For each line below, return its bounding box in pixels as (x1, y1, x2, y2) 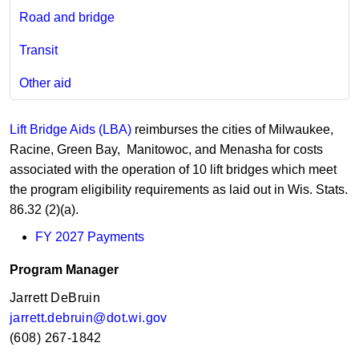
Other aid (18, 75, 71, 90)
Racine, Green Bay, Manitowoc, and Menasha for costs (10, 142, 323, 156)
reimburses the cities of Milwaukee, (131, 122, 333, 136)
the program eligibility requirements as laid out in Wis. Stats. (10, 182, 348, 196)
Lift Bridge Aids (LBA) (10, 122, 131, 136)
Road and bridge (18, 10, 115, 25)
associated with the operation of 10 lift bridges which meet (10, 162, 337, 176)
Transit (18, 43, 58, 58)
